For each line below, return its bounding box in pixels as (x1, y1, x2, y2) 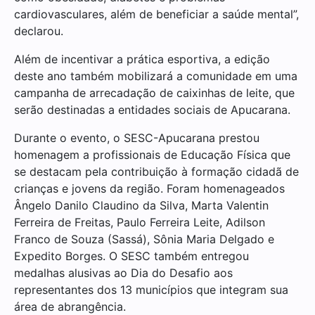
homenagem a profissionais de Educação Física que (14, 147, 290, 162)
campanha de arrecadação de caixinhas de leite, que (14, 85, 295, 100)
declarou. (14, 23, 63, 38)
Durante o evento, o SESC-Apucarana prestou (14, 130, 259, 145)
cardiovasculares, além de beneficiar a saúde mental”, (14, 6, 299, 21)
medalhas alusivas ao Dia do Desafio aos (14, 265, 233, 280)
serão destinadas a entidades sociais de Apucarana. (14, 102, 290, 117)
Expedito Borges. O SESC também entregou (14, 248, 249, 263)
